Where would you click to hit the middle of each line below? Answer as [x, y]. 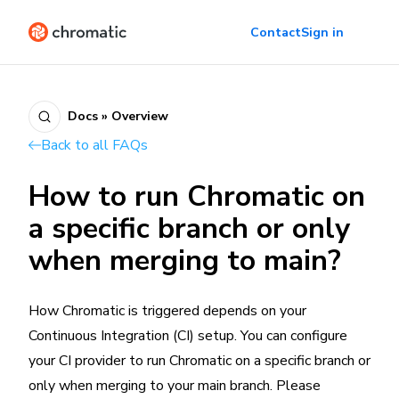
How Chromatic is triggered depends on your [167, 311]
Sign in [322, 32]
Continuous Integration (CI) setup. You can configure [188, 336]
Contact [276, 32]
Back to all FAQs [94, 145]
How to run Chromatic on [197, 196]
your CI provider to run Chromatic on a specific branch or [199, 361]
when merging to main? [185, 261]
